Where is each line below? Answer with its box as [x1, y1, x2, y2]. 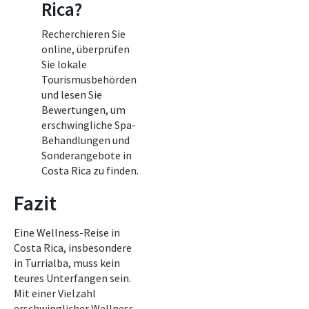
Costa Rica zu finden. [41, 163, 139, 177]
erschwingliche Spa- [41, 118, 136, 132]
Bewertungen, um [41, 103, 126, 117]
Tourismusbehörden [41, 72, 137, 86]
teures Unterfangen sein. [14, 271, 131, 285]
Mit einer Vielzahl [14, 286, 96, 300]
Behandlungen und [41, 133, 130, 147]
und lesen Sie [41, 88, 102, 101]
